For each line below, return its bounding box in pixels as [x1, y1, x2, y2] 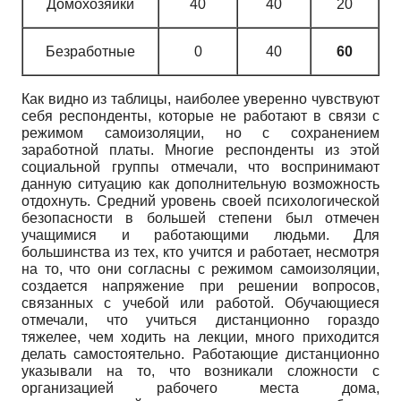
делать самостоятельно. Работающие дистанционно [21, 346, 380, 362]
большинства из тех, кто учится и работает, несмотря [21, 243, 380, 260]
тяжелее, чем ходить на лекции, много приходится [21, 328, 380, 345]
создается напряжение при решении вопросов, [21, 277, 380, 294]
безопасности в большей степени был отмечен [21, 209, 380, 226]
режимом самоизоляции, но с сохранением [21, 124, 380, 141]
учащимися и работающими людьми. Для [21, 226, 380, 243]
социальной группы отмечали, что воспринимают [21, 158, 380, 175]
